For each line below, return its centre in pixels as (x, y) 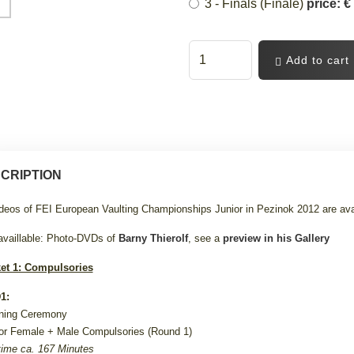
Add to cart (315, 60)
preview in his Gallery (276, 238)
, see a (205, 238)
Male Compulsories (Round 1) (122, 331)
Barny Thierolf (153, 238)
